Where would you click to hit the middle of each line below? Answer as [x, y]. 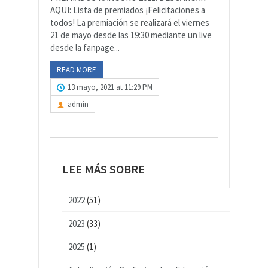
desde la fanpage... [85, 48]
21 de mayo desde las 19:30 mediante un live [131, 35]
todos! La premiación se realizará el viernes [130, 23]
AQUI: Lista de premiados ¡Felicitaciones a [128, 10]
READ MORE [77, 70]
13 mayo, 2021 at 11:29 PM [110, 87]
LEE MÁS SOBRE [103, 169]
